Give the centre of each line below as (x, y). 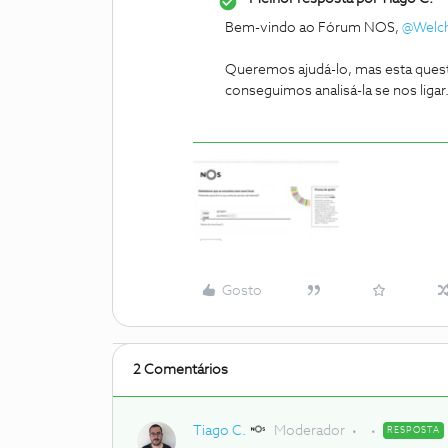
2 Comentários (180, 369)
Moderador (309, 430)
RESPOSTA (413, 430)
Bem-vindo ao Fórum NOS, (313, 27)
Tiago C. (219, 430)
